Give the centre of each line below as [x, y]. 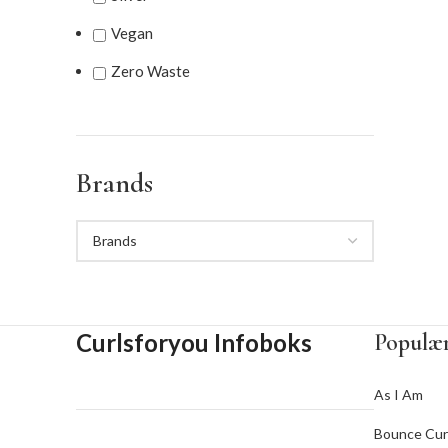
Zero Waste [150, 71]
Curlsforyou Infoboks [194, 342]
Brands [114, 183]
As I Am [398, 394]
